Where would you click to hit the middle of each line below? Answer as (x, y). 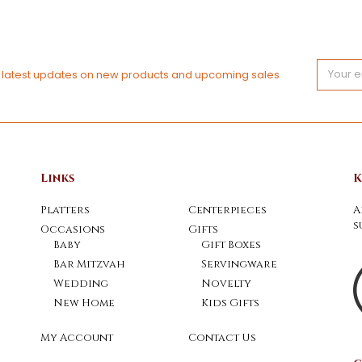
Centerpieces (227, 210)
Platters (65, 210)
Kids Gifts (230, 303)
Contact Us (222, 338)
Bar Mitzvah (89, 264)
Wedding (80, 283)
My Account (77, 338)
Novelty (226, 283)
